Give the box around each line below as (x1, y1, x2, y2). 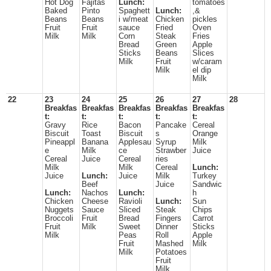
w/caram (192, 57, 222, 66)
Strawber (155, 146, 186, 155)
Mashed (155, 240, 183, 248)
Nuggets (45, 206, 74, 214)
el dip (192, 66, 211, 74)
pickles (192, 15, 217, 24)
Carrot (192, 214, 214, 223)
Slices (192, 49, 214, 57)
